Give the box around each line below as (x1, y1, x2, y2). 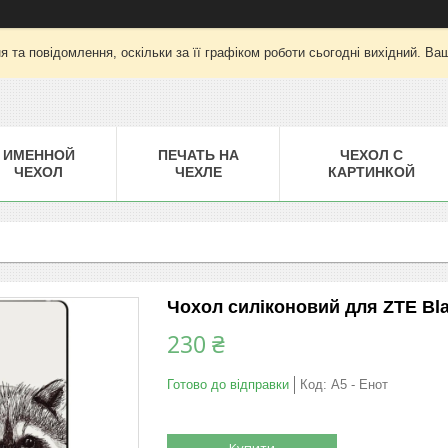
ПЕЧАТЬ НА (157, 146, 239, 163)
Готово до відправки (167, 376, 289, 392)
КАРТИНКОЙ (327, 163, 415, 180)
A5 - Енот (331, 376, 388, 392)
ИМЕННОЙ (2, 146, 75, 163)
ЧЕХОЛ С (339, 146, 403, 163)
